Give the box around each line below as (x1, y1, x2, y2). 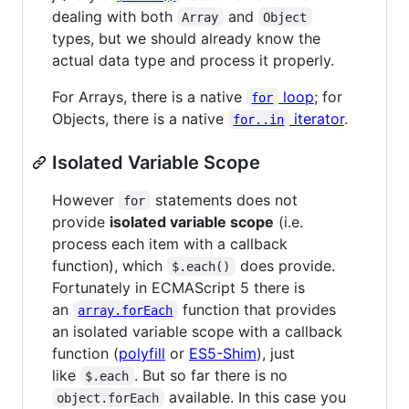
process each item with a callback (52, 234, 288, 253)
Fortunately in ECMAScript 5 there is (52, 278, 305, 297)
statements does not (150, 190, 302, 209)
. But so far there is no (133, 365, 288, 384)
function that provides (177, 299, 341, 319)
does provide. (235, 256, 340, 275)
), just (257, 343, 295, 362)
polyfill (119, 343, 165, 362)
